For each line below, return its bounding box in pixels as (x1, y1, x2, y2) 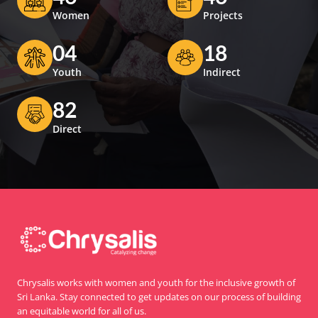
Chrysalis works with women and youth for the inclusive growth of (17, 276, 295, 289)
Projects (203, 9, 243, 22)
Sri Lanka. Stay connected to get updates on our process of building (17, 290, 301, 303)
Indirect (203, 65, 241, 79)
